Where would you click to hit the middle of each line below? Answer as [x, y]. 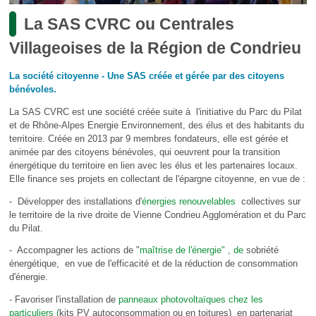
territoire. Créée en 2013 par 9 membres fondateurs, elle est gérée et [148, 138]
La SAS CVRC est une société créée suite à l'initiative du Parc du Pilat [155, 111]
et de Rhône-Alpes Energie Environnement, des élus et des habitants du [156, 125]
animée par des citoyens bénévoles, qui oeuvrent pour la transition [144, 152]
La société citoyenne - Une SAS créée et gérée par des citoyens [146, 75]
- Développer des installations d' [75, 201]
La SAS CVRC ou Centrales [129, 24]
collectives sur [268, 201]
